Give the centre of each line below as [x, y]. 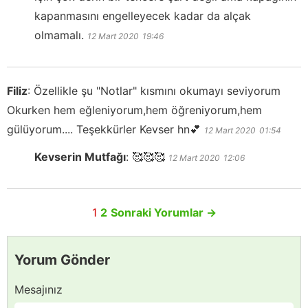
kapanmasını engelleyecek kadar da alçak [143, 16]
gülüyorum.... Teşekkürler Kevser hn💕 [104, 130]
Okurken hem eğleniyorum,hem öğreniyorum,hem [134, 110]
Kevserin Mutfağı [80, 157]
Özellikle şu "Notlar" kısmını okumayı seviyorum [157, 91]
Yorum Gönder [62, 260]
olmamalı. [59, 35]
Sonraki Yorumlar [158, 213]
